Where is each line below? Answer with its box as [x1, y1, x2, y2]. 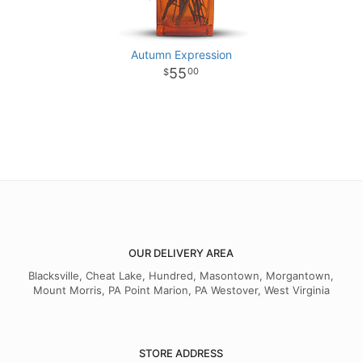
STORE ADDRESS [139, 347, 223, 360]
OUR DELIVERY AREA [128, 246, 234, 260]
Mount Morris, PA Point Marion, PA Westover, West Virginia [32, 284, 330, 297]
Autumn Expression [130, 48, 232, 62]
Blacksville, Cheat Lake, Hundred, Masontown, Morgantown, [28, 269, 334, 283]
